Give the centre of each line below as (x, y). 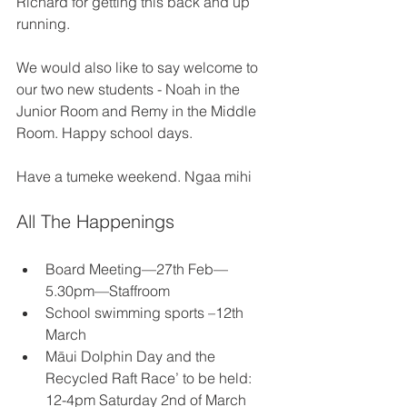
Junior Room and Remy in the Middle (138, 111)
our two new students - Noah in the (130, 89)
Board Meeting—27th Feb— (137, 269)
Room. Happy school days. (106, 133)
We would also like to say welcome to (139, 67)
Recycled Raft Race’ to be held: (150, 378)
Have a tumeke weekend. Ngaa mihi (136, 176)
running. (45, 24)
